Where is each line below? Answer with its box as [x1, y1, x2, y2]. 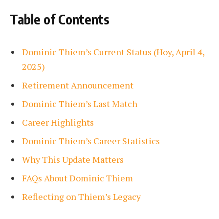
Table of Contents [10, 11, 109, 28]
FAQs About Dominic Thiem [22, 172, 133, 184]
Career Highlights [22, 116, 94, 129]
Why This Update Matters [22, 153, 124, 165]
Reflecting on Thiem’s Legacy [22, 190, 141, 202]
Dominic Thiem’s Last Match [22, 98, 137, 110]
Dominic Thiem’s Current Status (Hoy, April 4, [22, 46, 204, 58]
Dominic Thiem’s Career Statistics [22, 135, 160, 147]
